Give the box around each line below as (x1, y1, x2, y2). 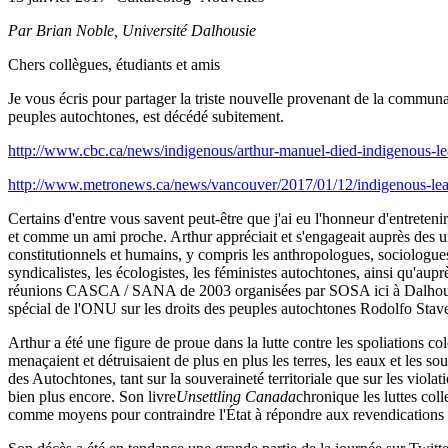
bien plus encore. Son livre (8, 387, 176, 405)
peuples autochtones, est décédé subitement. (8, 107, 284, 125)
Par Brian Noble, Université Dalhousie (8, 21, 256, 39)
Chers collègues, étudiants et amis (8, 55, 220, 73)
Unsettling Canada (176, 387, 296, 405)
